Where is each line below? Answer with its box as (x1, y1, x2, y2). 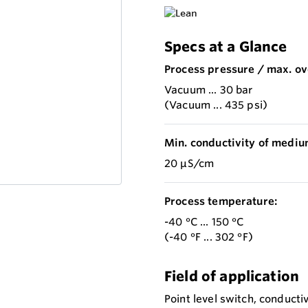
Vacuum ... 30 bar (164, 83, 253, 97)
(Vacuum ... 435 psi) (164, 98, 268, 112)
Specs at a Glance (164, 38, 287, 56)
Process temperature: (164, 195, 278, 208)
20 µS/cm (164, 157, 214, 170)
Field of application (164, 267, 300, 285)
